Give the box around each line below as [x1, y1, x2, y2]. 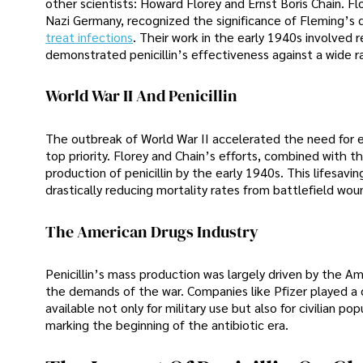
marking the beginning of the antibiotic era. [45, 316, 288, 334]
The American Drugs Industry [45, 220, 258, 243]
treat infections [45, 28, 133, 45]
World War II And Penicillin [45, 84, 237, 108]
